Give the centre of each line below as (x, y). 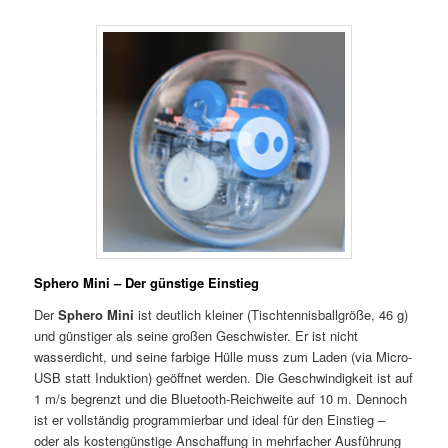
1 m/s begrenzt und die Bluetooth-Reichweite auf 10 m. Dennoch (221, 398)
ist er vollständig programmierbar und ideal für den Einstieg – (210, 419)
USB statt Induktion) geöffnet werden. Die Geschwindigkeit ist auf (224, 377)
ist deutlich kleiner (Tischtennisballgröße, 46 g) (271, 314)
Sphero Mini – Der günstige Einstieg (147, 283)
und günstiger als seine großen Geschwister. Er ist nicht (196, 335)
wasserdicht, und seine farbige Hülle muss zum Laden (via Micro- (223, 356)
